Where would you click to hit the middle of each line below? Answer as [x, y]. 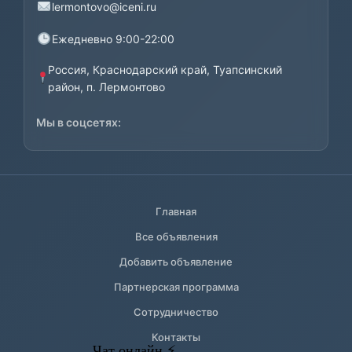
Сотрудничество [176, 312]
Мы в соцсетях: [79, 122]
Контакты [176, 337]
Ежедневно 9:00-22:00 [113, 38]
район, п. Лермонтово [107, 87]
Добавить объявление [176, 262]
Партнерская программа [176, 287]
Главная [176, 211]
